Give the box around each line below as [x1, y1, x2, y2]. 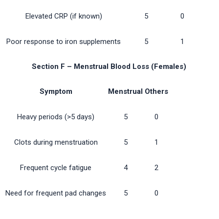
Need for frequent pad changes [5, 189, 106, 198]
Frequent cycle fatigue [20, 163, 91, 173]
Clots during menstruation [14, 138, 98, 147]
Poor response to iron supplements [6, 37, 121, 46]
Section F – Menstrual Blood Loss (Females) [32, 62, 187, 71]
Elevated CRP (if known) [25, 12, 102, 21]
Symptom [39, 87, 72, 96]
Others [145, 87, 168, 96]
